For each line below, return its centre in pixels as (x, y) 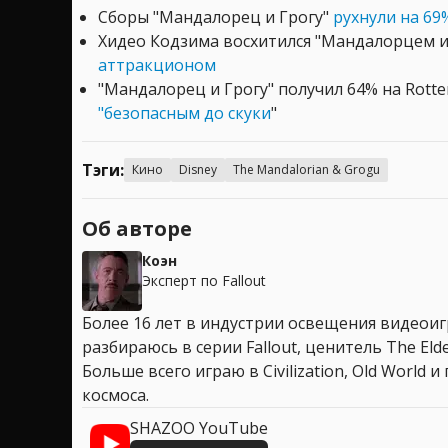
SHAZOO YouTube (199, 428)
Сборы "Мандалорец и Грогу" (215, 17)
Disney (198, 170)
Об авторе (137, 229)
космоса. (115, 395)
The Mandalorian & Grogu (306, 170)
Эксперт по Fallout (204, 281)
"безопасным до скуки (184, 113)
